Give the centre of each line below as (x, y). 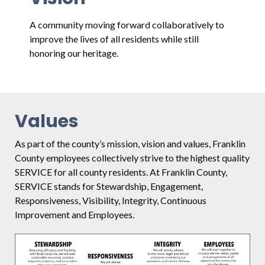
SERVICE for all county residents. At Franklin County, (121, 172)
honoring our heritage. (74, 53)
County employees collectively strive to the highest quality (132, 158)
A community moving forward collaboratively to (127, 25)
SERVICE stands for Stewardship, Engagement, (109, 186)
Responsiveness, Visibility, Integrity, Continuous (111, 201)
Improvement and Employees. (75, 215)
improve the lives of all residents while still (114, 39)
